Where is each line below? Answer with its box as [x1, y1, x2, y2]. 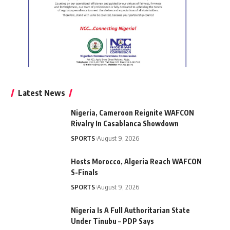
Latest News [17, 87, 65, 98]
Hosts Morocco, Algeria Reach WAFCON [70, 157, 202, 166]
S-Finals [70, 167, 98, 177]
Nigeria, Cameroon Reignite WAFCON [70, 108, 194, 117]
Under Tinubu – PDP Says [70, 216, 154, 225]
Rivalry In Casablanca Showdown [70, 119, 179, 128]
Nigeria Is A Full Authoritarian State [70, 205, 190, 215]
